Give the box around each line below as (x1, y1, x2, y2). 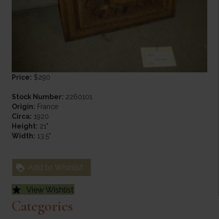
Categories (12, 197, 73, 216)
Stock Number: (11, 93, 64, 101)
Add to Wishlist (27, 163, 83, 173)
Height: (11, 122, 38, 131)
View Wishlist (26, 185, 74, 195)
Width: (11, 132, 35, 140)
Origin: (11, 103, 35, 111)
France (35, 103, 58, 111)
